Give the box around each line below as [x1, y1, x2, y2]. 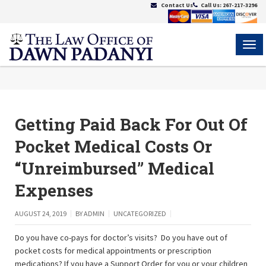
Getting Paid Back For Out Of [15, 113, 248, 136]
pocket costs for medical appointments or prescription [15, 245, 211, 256]
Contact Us [161, 1, 193, 9]
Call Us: [201, 1, 223, 9]
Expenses [15, 179, 93, 202]
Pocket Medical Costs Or [15, 135, 212, 158]
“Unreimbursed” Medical [15, 157, 214, 180]
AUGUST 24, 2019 [15, 209, 66, 218]
